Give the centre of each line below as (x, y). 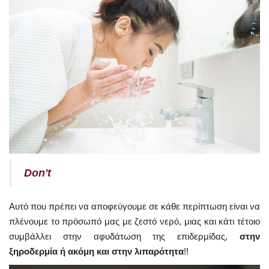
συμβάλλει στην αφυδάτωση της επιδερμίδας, (124, 236)
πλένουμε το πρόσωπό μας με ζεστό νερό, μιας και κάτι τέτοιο (134, 221)
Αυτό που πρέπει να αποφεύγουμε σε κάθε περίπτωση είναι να (134, 206)
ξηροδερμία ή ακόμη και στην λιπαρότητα (96, 251)
